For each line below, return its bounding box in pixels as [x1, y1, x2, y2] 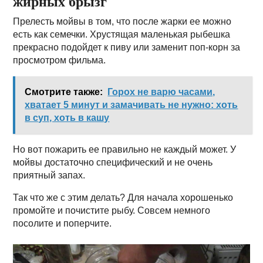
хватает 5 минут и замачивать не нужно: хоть [25, 100, 238, 110]
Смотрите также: [25, 87, 103, 97]
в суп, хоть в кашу [25, 113, 110, 123]
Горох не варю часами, [107, 87, 215, 97]
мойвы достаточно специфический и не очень [13, 157, 213, 167]
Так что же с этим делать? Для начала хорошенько [13, 193, 234, 203]
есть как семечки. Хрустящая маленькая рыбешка [13, 29, 231, 39]
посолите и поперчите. [13, 218, 112, 228]
